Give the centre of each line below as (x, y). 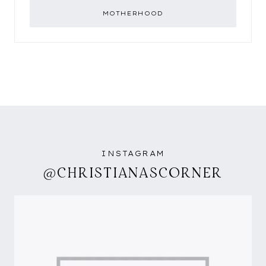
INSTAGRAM (133, 154)
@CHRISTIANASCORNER (133, 173)
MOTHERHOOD (133, 14)
